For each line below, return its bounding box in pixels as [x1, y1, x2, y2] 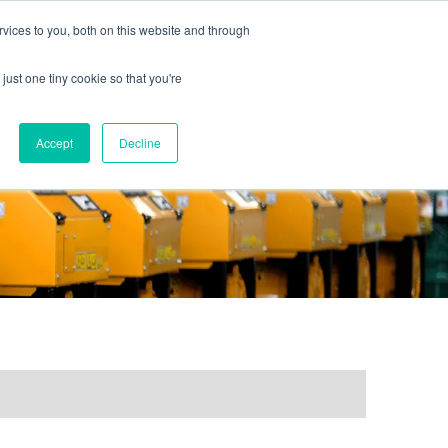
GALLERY [171, 108, 229, 127]
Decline [119, 134, 161, 151]
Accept [36, 134, 73, 151]
